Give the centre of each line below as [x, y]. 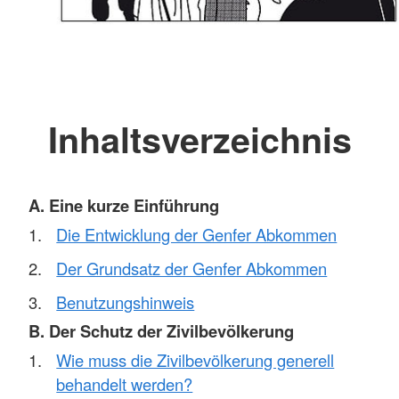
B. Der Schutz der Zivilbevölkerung [161, 331]
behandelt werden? [125, 384]
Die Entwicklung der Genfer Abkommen [197, 234]
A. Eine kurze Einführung [124, 206]
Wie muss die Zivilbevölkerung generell [195, 360]
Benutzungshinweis [126, 301]
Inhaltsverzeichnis [199, 138]
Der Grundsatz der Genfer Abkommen [192, 268]
